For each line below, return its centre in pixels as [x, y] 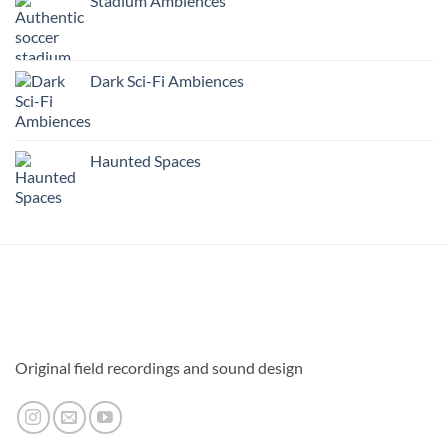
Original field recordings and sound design [159, 368]
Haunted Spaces [145, 161]
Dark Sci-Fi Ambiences [167, 81]
